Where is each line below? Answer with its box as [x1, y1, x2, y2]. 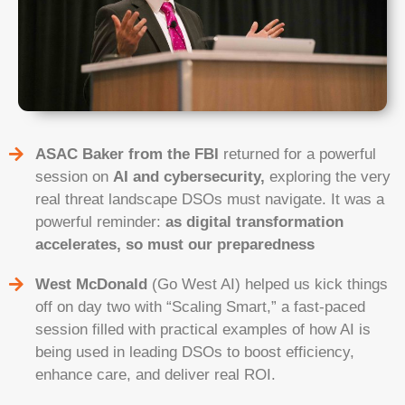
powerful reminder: [34, 212, 165, 231]
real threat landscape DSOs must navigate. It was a [34, 190, 384, 208]
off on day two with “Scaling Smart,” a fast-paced [34, 297, 365, 316]
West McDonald [34, 275, 152, 293]
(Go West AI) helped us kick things [151, 275, 388, 293]
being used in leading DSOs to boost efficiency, [34, 343, 354, 361]
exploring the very [264, 167, 391, 185]
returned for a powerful [218, 145, 376, 163]
